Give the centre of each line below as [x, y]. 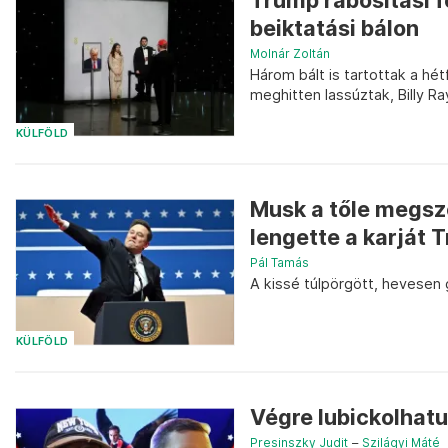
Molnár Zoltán [290, 54]
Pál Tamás [279, 262]
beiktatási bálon [334, 28]
